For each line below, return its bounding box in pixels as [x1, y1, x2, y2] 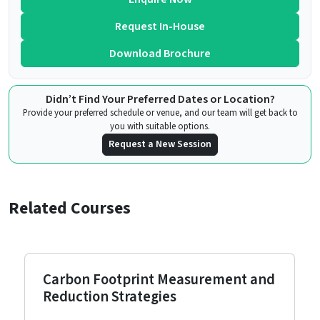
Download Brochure [109, 46, 211, 62]
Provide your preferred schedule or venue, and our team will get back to [22, 106, 298, 120]
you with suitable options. [110, 120, 210, 134]
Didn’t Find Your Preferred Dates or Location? [45, 91, 275, 108]
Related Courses [9, 196, 131, 221]
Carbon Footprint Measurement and [42, 269, 275, 291]
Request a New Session [109, 137, 211, 152]
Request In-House [115, 19, 205, 35]
